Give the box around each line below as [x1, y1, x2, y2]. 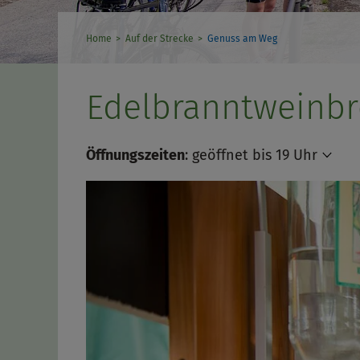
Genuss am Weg [207, 33, 277, 45]
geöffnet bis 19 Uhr [192, 146, 317, 165]
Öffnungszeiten [86, 146, 185, 165]
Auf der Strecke [125, 33, 194, 45]
